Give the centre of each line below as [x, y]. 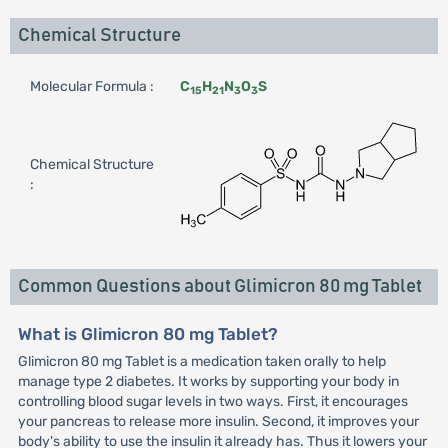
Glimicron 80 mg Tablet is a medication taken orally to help [201, 361]
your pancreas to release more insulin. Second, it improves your [218, 421]
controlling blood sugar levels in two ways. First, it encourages [212, 401]
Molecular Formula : [91, 86]
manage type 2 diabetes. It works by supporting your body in [208, 381]
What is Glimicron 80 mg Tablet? [147, 334]
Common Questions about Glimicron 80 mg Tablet [219, 286]
